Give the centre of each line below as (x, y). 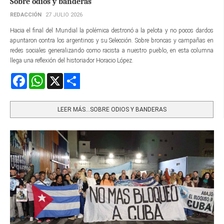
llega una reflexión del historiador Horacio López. (72, 61)
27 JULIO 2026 (64, 15)
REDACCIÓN (26, 15)
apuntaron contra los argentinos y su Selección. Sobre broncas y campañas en (112, 41)
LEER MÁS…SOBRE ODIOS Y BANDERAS (112, 110)
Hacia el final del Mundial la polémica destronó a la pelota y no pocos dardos (112, 31)
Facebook (39, 77)
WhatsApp (59, 77)
